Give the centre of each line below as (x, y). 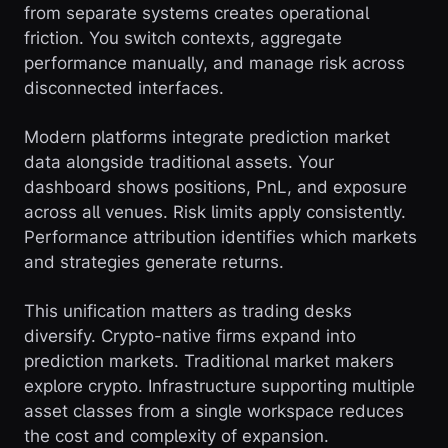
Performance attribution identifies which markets (220, 237)
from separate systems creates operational (196, 13)
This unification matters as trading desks (188, 311)
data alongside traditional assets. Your (179, 162)
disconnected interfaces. (124, 88)
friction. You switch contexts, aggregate (183, 38)
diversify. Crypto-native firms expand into (190, 336)
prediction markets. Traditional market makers (209, 361)
